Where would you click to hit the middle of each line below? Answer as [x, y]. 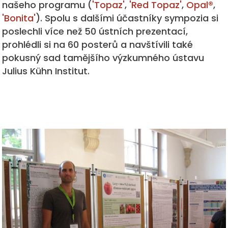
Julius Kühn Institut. [46, 71]
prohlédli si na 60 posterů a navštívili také [98, 44]
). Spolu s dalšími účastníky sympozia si [127, 18]
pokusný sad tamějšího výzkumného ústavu [103, 58]
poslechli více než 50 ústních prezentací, [95, 31]
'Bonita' [19, 18]
